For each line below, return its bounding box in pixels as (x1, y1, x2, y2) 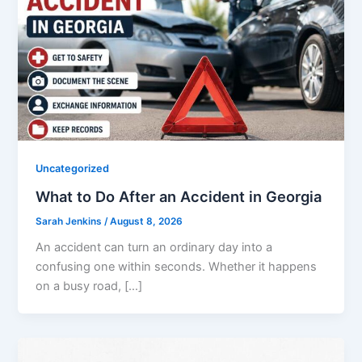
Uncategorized (36, 162, 110, 175)
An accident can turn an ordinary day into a (36, 240, 273, 255)
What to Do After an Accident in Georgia (36, 187, 322, 205)
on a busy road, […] (36, 279, 143, 294)
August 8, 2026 (110, 215, 183, 227)
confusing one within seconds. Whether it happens (36, 259, 318, 275)
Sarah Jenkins (36, 215, 105, 227)
